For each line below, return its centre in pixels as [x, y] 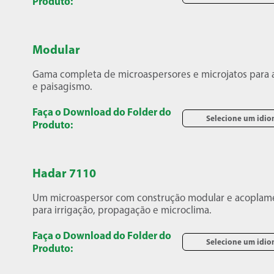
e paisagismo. [63, 86]
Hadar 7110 [65, 173]
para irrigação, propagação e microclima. [122, 210]
